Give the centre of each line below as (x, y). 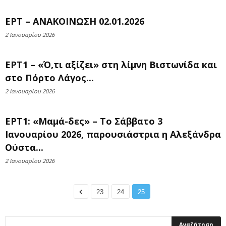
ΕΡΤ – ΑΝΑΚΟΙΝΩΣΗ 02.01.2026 (75, 21)
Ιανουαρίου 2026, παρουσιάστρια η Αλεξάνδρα (113, 134)
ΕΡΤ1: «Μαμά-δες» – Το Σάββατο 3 (84, 121)
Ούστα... (24, 147)
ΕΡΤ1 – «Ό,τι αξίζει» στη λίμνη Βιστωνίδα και (111, 65)
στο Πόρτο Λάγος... (49, 78)
